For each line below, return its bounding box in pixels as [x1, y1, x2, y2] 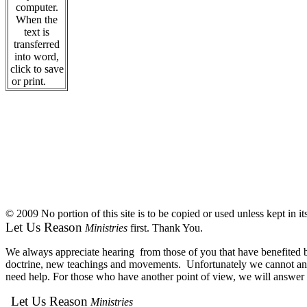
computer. [15, 1, 58, 13]
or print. [11, 75, 62, 87]
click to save [10, 63, 64, 75]
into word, [14, 51, 59, 62]
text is [24, 26, 49, 38]
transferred [14, 38, 60, 50]
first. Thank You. [127, 222, 203, 234]
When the [16, 14, 58, 25]
